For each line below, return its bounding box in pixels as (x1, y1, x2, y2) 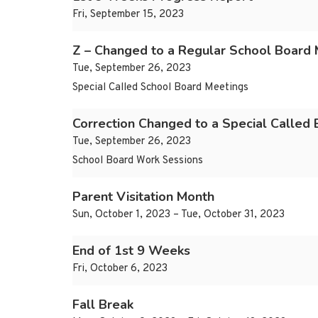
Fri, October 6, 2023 (72, 262, 168, 276)
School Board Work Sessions (72, 154, 203, 168)
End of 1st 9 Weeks (72, 242, 190, 260)
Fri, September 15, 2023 (72, 8, 184, 22)
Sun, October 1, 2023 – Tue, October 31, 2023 (72, 208, 285, 222)
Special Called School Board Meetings (72, 81, 248, 95)
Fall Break (72, 296, 133, 314)
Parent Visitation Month (72, 188, 214, 206)
